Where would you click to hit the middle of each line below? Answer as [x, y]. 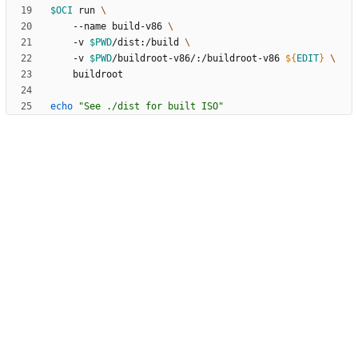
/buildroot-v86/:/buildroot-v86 [199, 59]
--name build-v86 [120, 27]
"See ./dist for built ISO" [151, 107]
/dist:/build [148, 43]
